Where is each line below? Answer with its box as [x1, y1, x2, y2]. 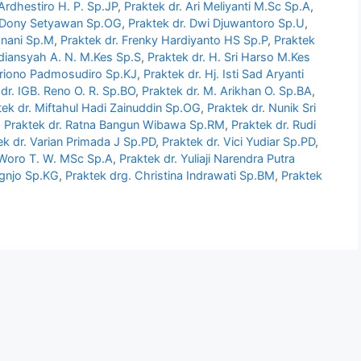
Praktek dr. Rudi [231, 118, 316, 132]
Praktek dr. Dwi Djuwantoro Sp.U [128, 16, 305, 31]
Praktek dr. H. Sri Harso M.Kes [147, 50, 310, 64]
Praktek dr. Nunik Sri [207, 101, 316, 115]
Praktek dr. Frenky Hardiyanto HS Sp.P [60, 33, 268, 48]
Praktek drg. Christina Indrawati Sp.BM [65, 168, 275, 183]
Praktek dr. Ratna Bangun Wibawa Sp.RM [4, 118, 225, 132]
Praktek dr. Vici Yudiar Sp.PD [162, 135, 315, 149]
